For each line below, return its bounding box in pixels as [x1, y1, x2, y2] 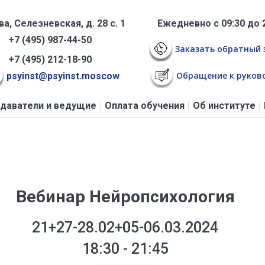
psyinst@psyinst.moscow [4, 70, 119, 82]
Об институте [192, 100, 256, 112]
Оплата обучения [104, 100, 185, 112]
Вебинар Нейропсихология [15, 187, 235, 207]
